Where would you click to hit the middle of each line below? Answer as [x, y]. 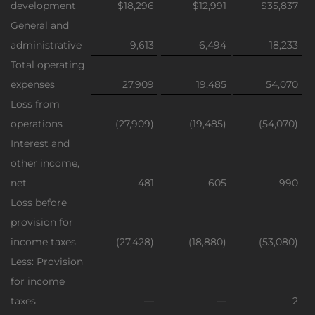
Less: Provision [47, 262]
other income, [45, 163]
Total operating [48, 65]
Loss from [35, 104]
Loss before [39, 202]
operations [37, 124]
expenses [33, 84]
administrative [46, 45]
